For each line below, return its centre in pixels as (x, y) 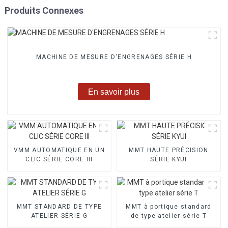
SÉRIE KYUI (169, 159)
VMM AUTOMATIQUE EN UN (59, 150)
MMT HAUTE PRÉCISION (169, 150)
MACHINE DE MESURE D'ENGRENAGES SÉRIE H (114, 57)
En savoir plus (114, 92)
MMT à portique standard (169, 206)
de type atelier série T (169, 216)
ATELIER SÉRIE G (59, 216)
